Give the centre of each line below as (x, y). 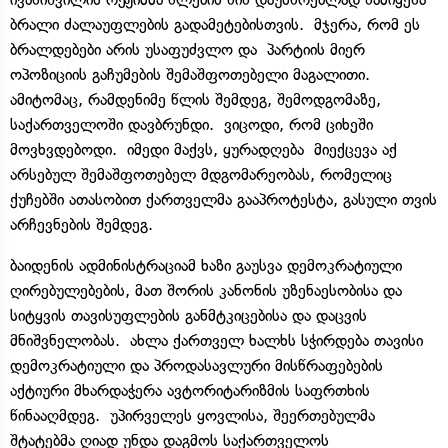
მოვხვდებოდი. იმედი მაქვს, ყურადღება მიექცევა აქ (203, 149)
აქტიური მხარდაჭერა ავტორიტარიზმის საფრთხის (190, 390)
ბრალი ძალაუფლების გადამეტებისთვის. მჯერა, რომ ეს (215, 24)
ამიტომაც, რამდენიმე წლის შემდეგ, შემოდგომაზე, (195, 99)
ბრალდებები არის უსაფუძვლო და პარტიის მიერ (187, 49)
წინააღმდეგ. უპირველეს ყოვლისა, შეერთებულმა (192, 415)
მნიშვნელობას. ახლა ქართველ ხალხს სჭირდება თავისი (216, 340)
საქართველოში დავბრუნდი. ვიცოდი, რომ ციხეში (191, 124)
